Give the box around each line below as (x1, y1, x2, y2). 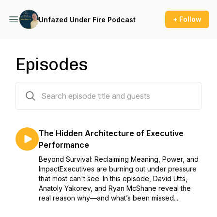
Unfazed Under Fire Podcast (39, 15, 136, 24)
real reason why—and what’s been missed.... (39, 194, 180, 202)
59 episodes (15, 84, 55, 92)
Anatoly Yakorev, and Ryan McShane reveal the (39, 184, 191, 192)
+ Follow (173, 15, 201, 23)
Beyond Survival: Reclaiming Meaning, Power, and (39, 155, 199, 163)
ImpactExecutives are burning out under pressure (39, 165, 197, 173)
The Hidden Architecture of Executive (39, 128, 184, 138)
